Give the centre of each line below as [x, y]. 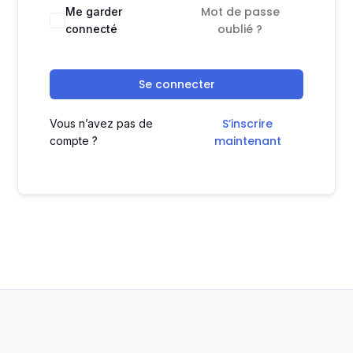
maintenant [247, 141]
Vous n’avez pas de [102, 123]
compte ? [74, 141]
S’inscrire [248, 124]
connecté [92, 29]
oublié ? [240, 29]
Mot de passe [240, 12]
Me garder [94, 11]
